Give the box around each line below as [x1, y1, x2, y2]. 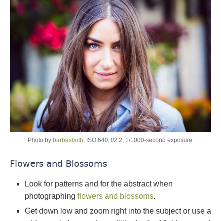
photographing [25, 192, 77, 201]
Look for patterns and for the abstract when [25, 180, 173, 188]
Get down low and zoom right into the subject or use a [25, 207, 211, 216]
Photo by [27, 137, 53, 144]
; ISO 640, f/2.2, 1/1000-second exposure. [83, 137, 194, 144]
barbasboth [52, 137, 83, 144]
